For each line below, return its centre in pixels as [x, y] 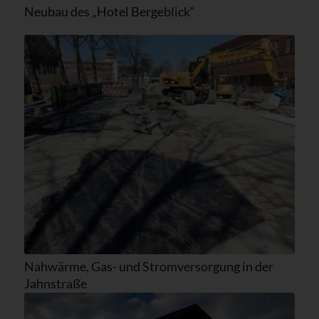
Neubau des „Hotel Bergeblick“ [109, 11]
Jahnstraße [55, 283]
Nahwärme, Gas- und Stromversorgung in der [148, 266]
